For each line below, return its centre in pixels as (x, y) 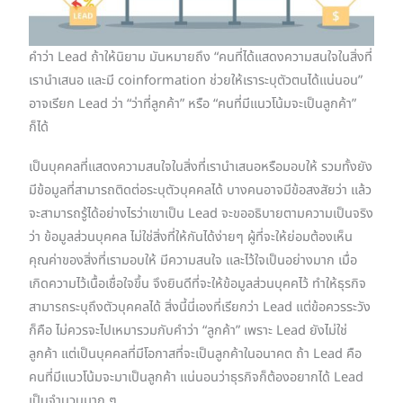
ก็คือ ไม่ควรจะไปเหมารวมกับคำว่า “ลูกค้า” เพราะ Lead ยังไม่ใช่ (188, 331)
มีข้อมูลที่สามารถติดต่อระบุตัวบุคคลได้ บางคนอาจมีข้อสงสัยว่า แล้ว (201, 191)
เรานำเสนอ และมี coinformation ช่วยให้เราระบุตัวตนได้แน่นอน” (196, 81)
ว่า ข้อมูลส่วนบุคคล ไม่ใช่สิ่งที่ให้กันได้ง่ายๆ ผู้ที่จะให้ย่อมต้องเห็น (191, 238)
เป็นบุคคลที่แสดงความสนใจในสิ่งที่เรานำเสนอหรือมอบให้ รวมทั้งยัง (201, 168)
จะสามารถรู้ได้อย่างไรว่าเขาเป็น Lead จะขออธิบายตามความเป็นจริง (201, 215)
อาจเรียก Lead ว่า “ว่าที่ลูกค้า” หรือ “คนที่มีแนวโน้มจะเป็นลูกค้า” (193, 105)
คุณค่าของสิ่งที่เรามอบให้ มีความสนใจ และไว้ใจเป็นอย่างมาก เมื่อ (193, 261)
